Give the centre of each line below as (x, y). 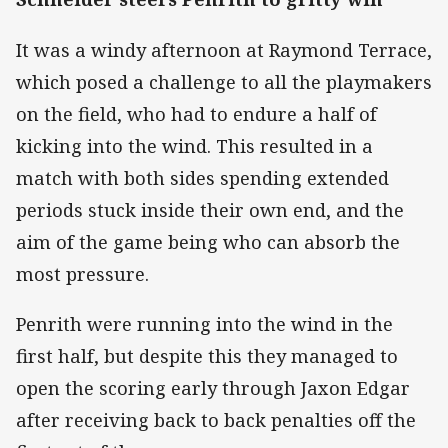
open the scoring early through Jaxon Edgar (213, 387)
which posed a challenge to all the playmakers (224, 81)
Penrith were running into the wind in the (204, 323)
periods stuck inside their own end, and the (210, 209)
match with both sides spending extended (202, 177)
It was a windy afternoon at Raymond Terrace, (224, 49)
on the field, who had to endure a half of (196, 113)
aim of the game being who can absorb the (208, 241)
